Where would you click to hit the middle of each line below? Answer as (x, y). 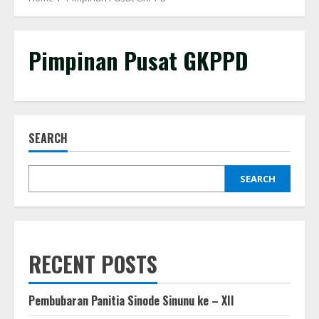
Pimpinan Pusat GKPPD (138, 60)
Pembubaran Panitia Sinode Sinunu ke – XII (131, 300)
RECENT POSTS (93, 264)
